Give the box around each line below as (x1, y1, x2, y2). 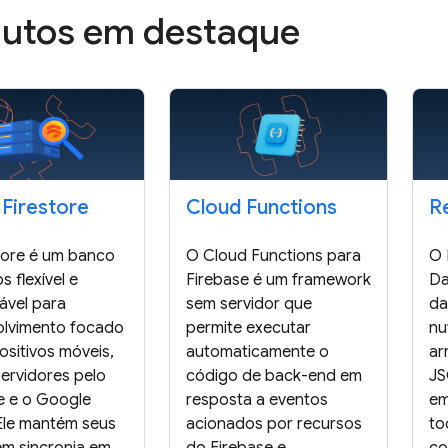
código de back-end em (185, 366, 362, 387)
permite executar (185, 318, 311, 339)
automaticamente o (185, 342, 329, 363)
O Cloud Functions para (185, 246, 361, 267)
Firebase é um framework (185, 270, 371, 291)
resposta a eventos (185, 390, 328, 411)
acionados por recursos (185, 414, 362, 435)
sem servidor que (185, 294, 312, 315)
